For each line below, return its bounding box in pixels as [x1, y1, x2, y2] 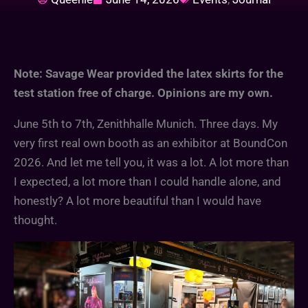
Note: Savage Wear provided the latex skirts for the [14, 66, 283, 80]
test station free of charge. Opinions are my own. [14, 85, 273, 100]
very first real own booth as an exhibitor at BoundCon [14, 135, 287, 150]
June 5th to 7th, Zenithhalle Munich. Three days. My [14, 116, 278, 131]
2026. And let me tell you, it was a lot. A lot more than [14, 155, 289, 169]
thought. [14, 212, 57, 227]
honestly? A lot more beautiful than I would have [14, 193, 261, 208]
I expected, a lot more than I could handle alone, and [14, 174, 281, 188]
